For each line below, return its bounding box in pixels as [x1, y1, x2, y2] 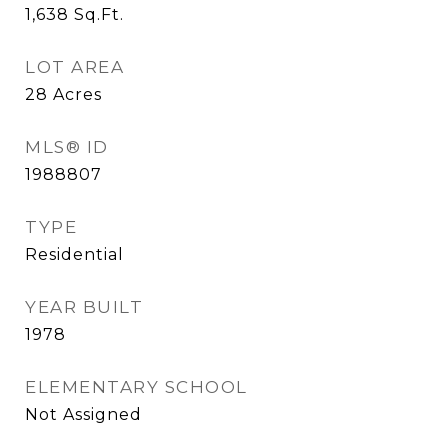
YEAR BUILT [25, 297, 143, 317]
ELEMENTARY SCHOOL [25, 377, 248, 397]
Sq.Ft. [74, 5, 124, 24]
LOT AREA [25, 57, 124, 77]
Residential [25, 245, 124, 264]
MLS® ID [25, 137, 109, 157]
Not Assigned [25, 405, 142, 424]
